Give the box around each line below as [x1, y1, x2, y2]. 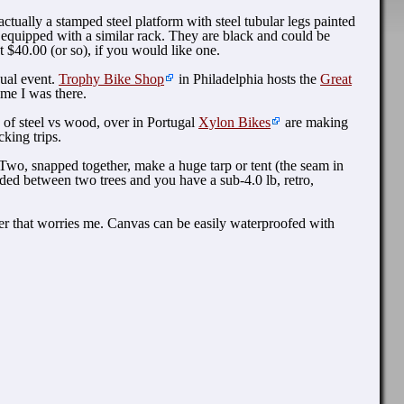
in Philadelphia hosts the [175, 71, 321, 87]
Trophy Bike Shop [59, 71, 165, 87]
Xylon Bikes [198, 115, 271, 131]
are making [281, 115, 349, 131]
